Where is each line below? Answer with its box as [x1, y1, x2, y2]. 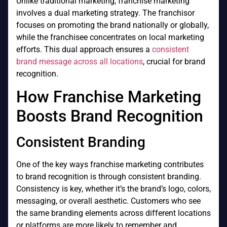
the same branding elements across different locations [16, 208, 211, 218]
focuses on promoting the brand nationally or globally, [16, 20, 209, 30]
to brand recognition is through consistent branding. [16, 172, 201, 182]
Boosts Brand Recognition [16, 106, 203, 126]
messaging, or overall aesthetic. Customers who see [16, 196, 201, 206]
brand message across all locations [16, 56, 143, 66]
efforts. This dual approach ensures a [16, 44, 152, 54]
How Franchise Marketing [16, 87, 201, 107]
